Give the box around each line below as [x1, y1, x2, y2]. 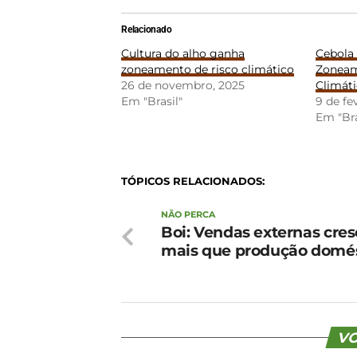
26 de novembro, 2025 [121, 78, 245, 92]
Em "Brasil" [121, 94, 182, 108]
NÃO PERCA [161, 209, 215, 220]
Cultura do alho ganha [121, 46, 245, 61]
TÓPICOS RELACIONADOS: [121, 175, 265, 187]
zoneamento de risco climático [121, 62, 294, 76]
